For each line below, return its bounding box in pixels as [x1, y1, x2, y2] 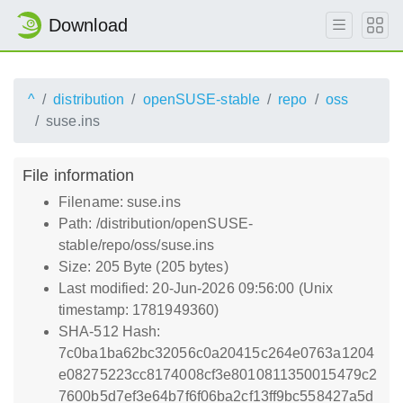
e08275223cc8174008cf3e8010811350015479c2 [58, 367, 378, 382]
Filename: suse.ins [58, 194, 181, 210]
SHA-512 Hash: [58, 324, 161, 339]
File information [22, 166, 135, 184]
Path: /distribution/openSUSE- [58, 216, 253, 231]
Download [49, 15, 128, 35]
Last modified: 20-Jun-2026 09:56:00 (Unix [58, 281, 334, 296]
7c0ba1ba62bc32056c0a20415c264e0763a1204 [58, 345, 374, 361]
